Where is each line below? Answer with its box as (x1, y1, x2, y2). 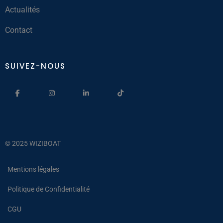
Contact (5, 25, 32, 35)
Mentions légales (7, 165, 59, 173)
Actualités (5, 4, 40, 14)
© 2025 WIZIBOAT (5, 139, 61, 147)
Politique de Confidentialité (7, 185, 90, 193)
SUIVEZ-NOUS (5, 60, 66, 71)
